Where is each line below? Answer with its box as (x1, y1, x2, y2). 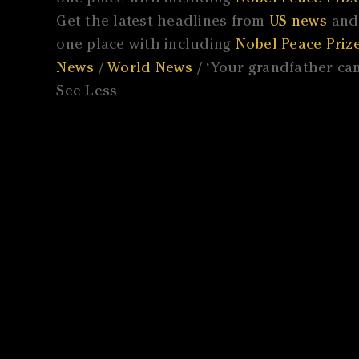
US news (268, 15, 328, 30)
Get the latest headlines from (56, 15, 269, 30)
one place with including (56, 38, 236, 54)
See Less (56, 85, 118, 100)
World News (107, 62, 193, 77)
